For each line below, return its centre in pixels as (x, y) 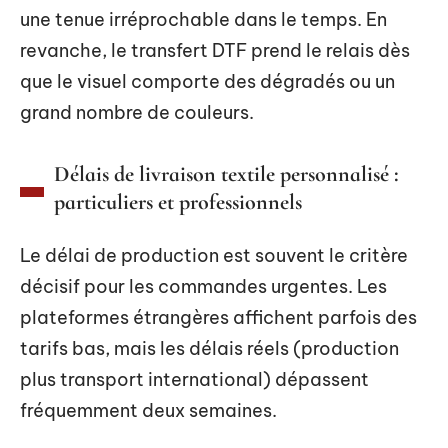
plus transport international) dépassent (194, 379)
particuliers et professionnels (178, 201)
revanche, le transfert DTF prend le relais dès (215, 50)
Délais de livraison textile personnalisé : (226, 173)
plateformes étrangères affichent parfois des (218, 317)
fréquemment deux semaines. (148, 410)
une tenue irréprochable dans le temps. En (203, 19)
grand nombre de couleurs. (137, 112)
